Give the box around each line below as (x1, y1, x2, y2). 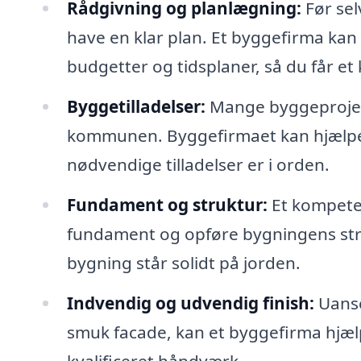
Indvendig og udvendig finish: (66, 291, 314, 314)
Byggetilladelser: (66, 95, 205, 118)
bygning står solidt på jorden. (66, 251, 301, 274)
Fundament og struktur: (66, 193, 268, 216)
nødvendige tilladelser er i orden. (66, 153, 330, 176)
